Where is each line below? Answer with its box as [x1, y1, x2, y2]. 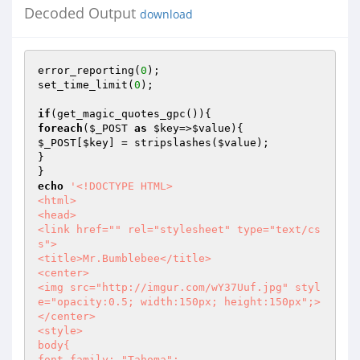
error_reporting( [38, 64, 141, 76]
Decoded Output [24, 3, 140, 22]
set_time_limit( [38, 79, 134, 91]
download [140, 7, 193, 22]
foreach [38, 122, 83, 134]
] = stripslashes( [108, 137, 218, 149]
